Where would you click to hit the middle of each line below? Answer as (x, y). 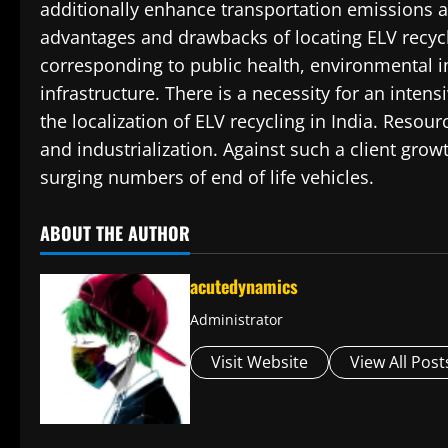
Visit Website (259, 362)
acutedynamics (244, 286)
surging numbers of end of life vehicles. (207, 177)
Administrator (236, 320)
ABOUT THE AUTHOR (115, 233)
